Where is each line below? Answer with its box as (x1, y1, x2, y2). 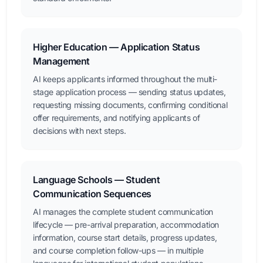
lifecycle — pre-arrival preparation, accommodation (33, 220, 220, 230)
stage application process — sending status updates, (33, 87, 226, 97)
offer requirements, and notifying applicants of (33, 113, 200, 123)
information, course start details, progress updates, (33, 232, 217, 242)
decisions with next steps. (33, 126, 126, 136)
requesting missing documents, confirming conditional (33, 100, 228, 110)
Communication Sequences (33, 188, 151, 200)
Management (33, 55, 90, 67)
